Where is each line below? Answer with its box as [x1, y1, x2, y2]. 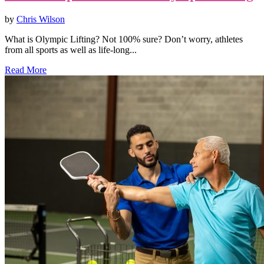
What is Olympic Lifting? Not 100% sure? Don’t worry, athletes [5, 34, 243, 44]
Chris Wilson [16, 14, 65, 24]
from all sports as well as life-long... [5, 44, 137, 55]
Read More [5, 64, 47, 75]
